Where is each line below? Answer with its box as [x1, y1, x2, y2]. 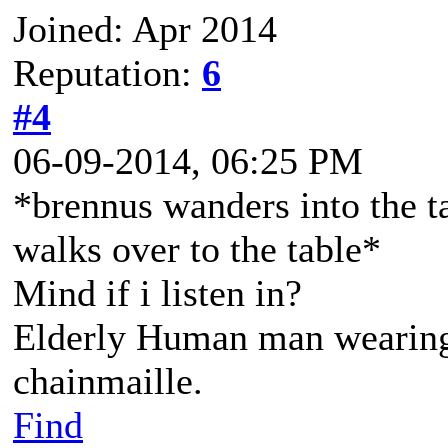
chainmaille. [13, 360, 203, 402]
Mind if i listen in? [13, 272, 302, 314]
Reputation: [13, 52, 202, 94]
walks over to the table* [13, 228, 381, 270]
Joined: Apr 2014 [13, 8, 277, 50]
